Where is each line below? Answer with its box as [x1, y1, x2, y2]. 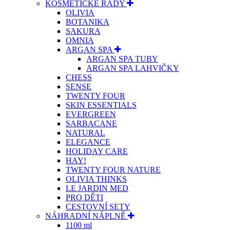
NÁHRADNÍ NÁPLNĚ [45, 212, 128, 221]
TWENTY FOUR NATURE [66, 165, 161, 175]
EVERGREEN [66, 110, 116, 119]
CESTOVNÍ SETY [66, 202, 130, 212]
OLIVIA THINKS [66, 175, 127, 184]
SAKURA [66, 27, 101, 36]
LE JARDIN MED [66, 184, 128, 193]
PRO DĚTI [66, 193, 103, 202]
